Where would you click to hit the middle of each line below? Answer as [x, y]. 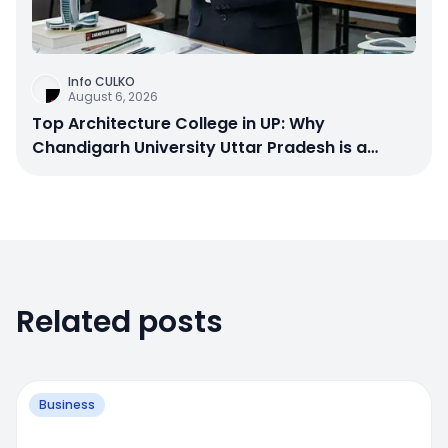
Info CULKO [101, 81]
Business [67, 404]
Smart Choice [88, 171]
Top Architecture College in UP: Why [178, 123]
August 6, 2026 [113, 96]
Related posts [119, 321]
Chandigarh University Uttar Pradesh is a [199, 147]
